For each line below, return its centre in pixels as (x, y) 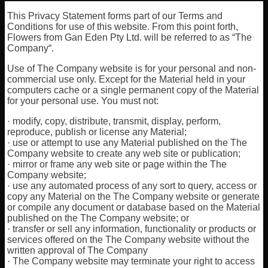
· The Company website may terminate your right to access (131, 261)
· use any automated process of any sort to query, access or (132, 186)
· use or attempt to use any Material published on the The (127, 143)
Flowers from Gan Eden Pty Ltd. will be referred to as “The (130, 37)
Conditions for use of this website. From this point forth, (123, 27)
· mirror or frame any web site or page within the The (117, 164)
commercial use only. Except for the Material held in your (127, 79)
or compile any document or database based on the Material (134, 207)
